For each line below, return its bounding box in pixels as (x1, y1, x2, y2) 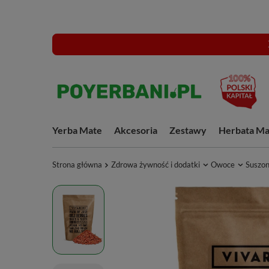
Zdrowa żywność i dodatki (111, 160, 200, 169)
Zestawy (169, 124, 207, 136)
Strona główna (52, 160, 102, 169)
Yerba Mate (52, 124, 102, 136)
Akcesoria (114, 124, 157, 136)
